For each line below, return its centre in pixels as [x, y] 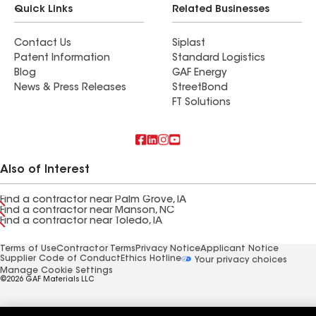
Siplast [189, 44]
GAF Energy [199, 73]
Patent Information [62, 59]
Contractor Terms [96, 249]
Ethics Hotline [151, 259]
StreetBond [200, 88]
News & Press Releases [70, 88]
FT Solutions [201, 103]
